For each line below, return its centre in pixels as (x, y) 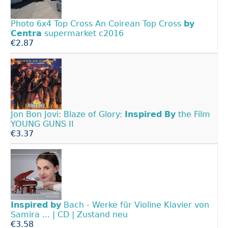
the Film (193, 114)
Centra (26, 33)
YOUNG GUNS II (42, 124)
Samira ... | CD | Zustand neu (69, 214)
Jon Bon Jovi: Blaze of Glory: (68, 114)
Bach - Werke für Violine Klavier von (135, 205)
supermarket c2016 (83, 33)
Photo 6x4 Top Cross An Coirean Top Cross (97, 23)
